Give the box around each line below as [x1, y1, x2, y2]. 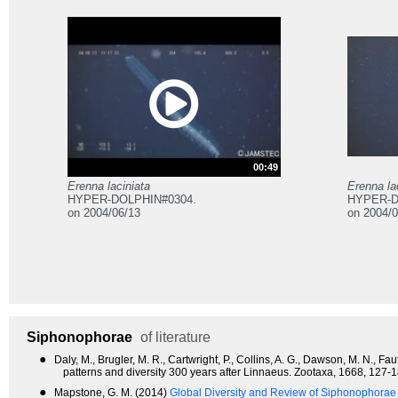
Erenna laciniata [67, 179, 150, 193]
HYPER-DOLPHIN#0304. [67, 192, 196, 206]
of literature [136, 330, 211, 346]
